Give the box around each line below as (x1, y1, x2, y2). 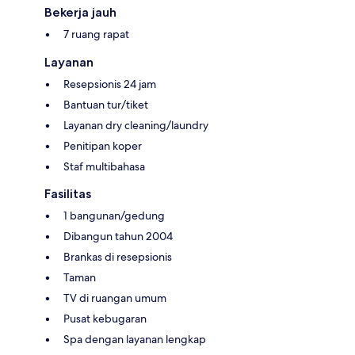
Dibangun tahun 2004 (63, 228, 173, 243)
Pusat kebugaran (63, 311, 147, 326)
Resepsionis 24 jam (63, 76, 156, 91)
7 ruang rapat (63, 26, 129, 41)
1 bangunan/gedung (63, 208, 165, 223)
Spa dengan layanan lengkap (63, 331, 206, 346)
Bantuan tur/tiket (63, 97, 148, 112)
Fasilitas (44, 185, 91, 201)
